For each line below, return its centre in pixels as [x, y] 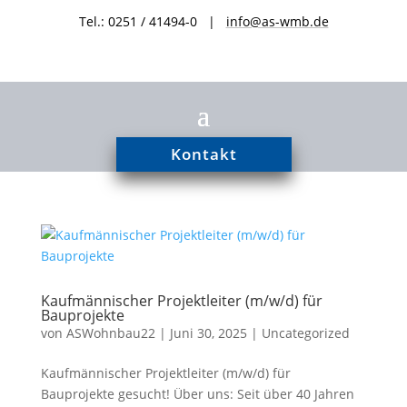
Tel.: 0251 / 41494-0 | [152, 21]
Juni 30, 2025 [208, 333]
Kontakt [203, 154]
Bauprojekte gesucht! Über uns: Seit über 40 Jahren [197, 394]
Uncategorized [305, 333]
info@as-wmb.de [277, 21]
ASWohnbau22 [110, 333]
